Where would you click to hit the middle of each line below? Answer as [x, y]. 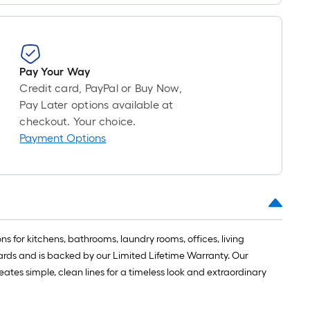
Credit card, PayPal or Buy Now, [101, 88]
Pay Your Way [55, 72]
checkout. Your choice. [78, 121]
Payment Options [63, 138]
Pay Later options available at [97, 105]
